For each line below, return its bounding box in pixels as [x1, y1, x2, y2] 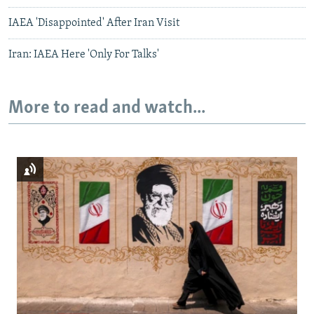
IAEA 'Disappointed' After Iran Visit [8, 18, 179, 29]
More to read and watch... [8, 99, 205, 118]
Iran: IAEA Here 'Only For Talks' [8, 49, 159, 61]
